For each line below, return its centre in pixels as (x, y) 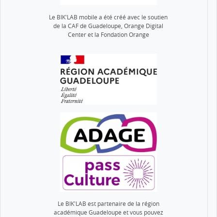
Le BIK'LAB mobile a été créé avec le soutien (108, 17)
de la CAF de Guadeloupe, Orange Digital (108, 26)
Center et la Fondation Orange (108, 34)
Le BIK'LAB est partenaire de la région (108, 204)
